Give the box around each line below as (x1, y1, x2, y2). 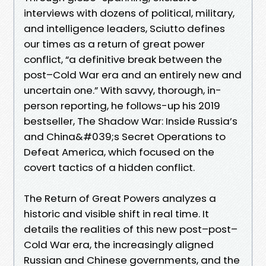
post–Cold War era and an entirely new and (24, 67, 242, 82)
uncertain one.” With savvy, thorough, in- (24, 83, 221, 97)
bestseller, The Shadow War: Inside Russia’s (24, 113, 237, 128)
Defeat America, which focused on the (24, 144, 214, 159)
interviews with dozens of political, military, (24, 5, 235, 20)
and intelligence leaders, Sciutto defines (24, 21, 225, 36)
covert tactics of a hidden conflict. (24, 160, 195, 175)
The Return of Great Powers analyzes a (24, 191, 216, 205)
